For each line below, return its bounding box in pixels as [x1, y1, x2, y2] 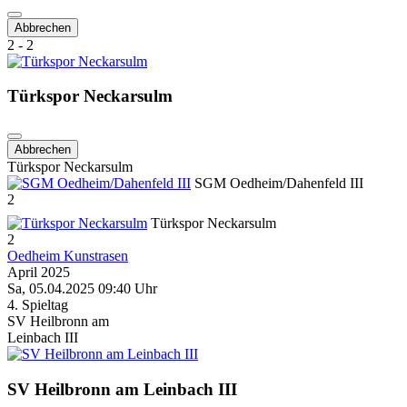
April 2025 [7, 264, 70, 281]
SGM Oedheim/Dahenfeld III [191, 175, 363, 192]
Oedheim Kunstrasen [7, 248, 128, 264]
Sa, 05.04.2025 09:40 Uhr [7, 281, 157, 297]
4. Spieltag [7, 297, 68, 313]
